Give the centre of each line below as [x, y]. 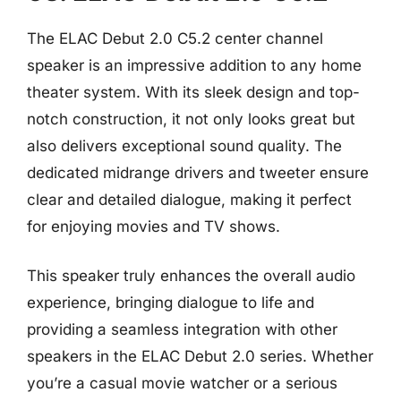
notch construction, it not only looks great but [191, 119]
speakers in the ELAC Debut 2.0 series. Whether [200, 356]
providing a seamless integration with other [182, 329]
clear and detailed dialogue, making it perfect [189, 199]
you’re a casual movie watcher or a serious [182, 383]
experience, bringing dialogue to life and [171, 303]
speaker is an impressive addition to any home [194, 65]
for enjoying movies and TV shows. [154, 226]
